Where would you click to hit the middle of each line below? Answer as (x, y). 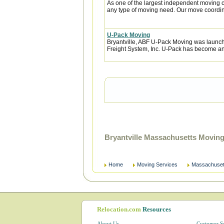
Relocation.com (120, 209)
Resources (157, 209)
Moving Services (157, 164)
